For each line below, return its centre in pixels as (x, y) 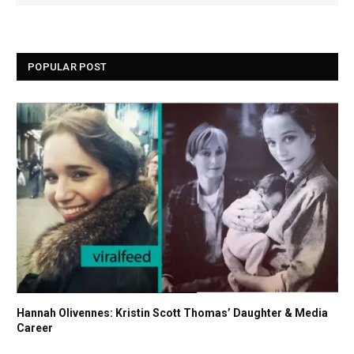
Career (35, 328)
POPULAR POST (68, 67)
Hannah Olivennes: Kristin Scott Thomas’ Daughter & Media (172, 313)
